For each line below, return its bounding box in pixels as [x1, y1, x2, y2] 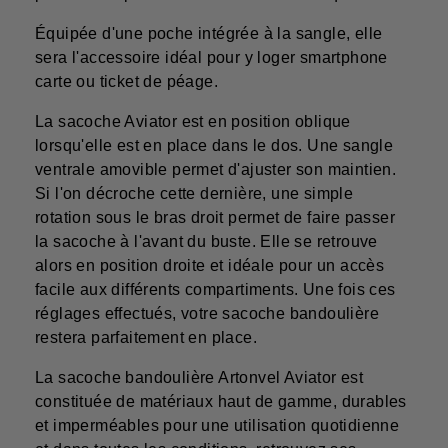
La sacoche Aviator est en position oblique [35, 113, 351, 131]
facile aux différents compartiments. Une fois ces [35, 281, 396, 299]
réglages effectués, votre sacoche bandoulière [35, 305, 379, 323]
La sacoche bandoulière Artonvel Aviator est [35, 369, 364, 387]
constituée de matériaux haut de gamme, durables [35, 393, 407, 411]
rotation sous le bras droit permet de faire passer [35, 209, 395, 227]
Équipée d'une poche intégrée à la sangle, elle [35, 25, 383, 43]
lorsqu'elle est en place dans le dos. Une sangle [35, 137, 394, 155]
